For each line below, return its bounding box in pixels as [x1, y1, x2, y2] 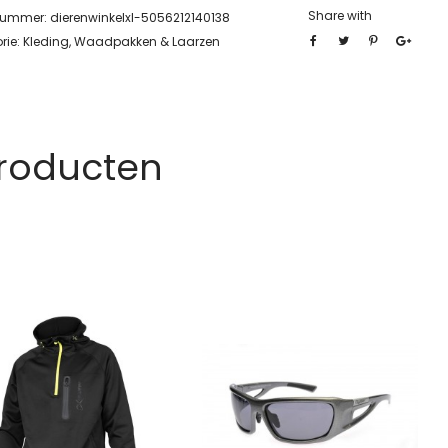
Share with [308, 7, 372, 24]
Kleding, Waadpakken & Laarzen [23, 33, 220, 50]
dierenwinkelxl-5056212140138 [50, 9, 230, 26]
